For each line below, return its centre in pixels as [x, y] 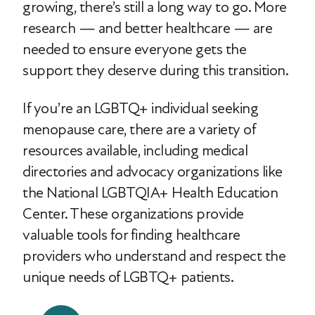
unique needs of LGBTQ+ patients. [128, 277]
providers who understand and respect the [154, 256]
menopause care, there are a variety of [139, 130]
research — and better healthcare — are [147, 28]
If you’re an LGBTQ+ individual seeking [140, 109]
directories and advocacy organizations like [153, 172]
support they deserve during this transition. [155, 71]
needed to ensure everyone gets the [134, 50]
